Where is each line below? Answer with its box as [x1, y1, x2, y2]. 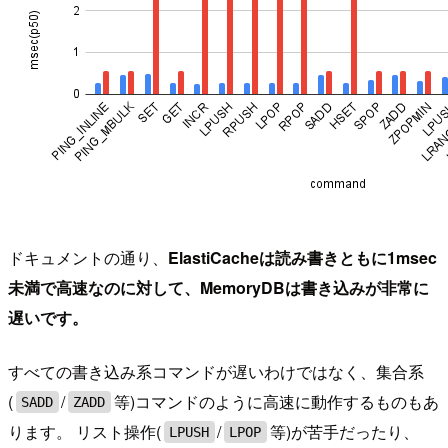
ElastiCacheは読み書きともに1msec [168, 246, 437, 270]
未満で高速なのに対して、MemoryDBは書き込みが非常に [8, 276, 429, 300]
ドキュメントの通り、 [8, 246, 168, 270]
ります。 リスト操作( [8, 420, 161, 444]
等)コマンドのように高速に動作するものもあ [113, 390, 439, 414]
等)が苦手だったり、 [269, 420, 419, 444]
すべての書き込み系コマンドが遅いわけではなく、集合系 [8, 360, 424, 384]
